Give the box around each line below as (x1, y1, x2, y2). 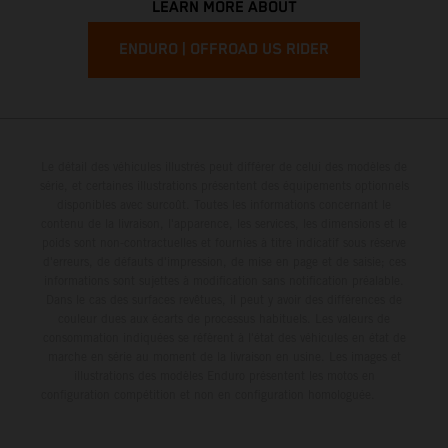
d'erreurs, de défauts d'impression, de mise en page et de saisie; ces (42, 253, 406, 269)
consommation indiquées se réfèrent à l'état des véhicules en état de (42, 329, 406, 345)
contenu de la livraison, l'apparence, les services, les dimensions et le (41, 215, 407, 231)
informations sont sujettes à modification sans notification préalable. (44, 272, 404, 288)
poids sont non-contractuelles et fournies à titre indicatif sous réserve (42, 234, 406, 250)
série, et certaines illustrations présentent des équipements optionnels (39, 177, 409, 193)
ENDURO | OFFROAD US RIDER (119, 39, 329, 59)
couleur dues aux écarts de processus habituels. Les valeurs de (58, 310, 390, 326)
